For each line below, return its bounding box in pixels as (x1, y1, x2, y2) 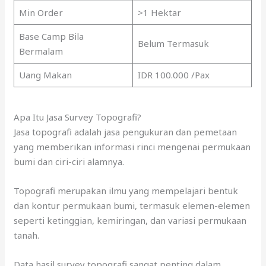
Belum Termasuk (137, 37, 209, 50)
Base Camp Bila (18, 30, 84, 43)
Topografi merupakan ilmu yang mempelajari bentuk (14, 184, 239, 197)
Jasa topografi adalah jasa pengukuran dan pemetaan (14, 125, 237, 138)
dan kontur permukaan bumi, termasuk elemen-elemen (14, 199, 251, 211)
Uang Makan (18, 69, 72, 81)
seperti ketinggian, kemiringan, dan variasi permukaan (14, 214, 247, 226)
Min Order (18, 7, 63, 19)
